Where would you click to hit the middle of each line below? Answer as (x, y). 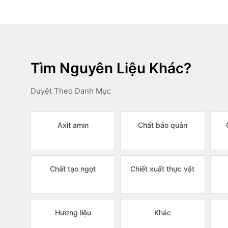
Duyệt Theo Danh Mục (71, 91)
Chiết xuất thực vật (163, 169)
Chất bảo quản (162, 125)
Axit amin (73, 125)
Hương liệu (73, 212)
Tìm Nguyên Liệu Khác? (111, 68)
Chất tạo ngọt (73, 169)
